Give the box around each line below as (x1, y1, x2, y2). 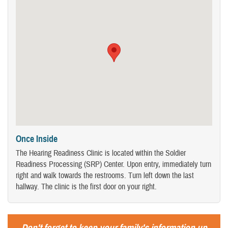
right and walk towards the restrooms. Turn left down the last (16, 170, 194, 181)
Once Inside (16, 133, 58, 145)
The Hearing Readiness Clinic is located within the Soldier (16, 148, 186, 159)
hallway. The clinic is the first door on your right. (16, 182, 157, 192)
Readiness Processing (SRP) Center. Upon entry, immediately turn (16, 159, 211, 170)
